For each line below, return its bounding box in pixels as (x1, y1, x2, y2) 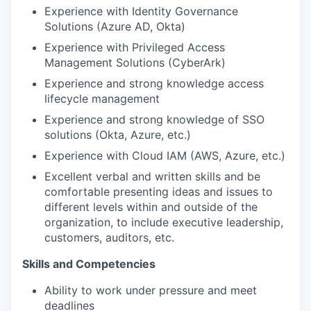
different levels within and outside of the (44, 200, 258, 214)
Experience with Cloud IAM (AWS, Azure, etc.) (44, 149, 285, 162)
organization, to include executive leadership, (44, 215, 283, 229)
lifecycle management (44, 92, 160, 106)
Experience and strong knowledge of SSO (44, 112, 264, 126)
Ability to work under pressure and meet (44, 283, 257, 297)
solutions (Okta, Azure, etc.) (44, 128, 191, 142)
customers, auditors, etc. (44, 230, 174, 244)
